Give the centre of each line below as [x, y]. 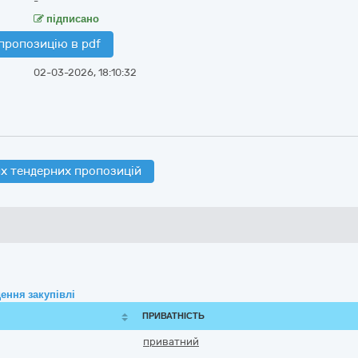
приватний [171, 342]
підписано [71, 19]
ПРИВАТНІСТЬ [173, 316]
